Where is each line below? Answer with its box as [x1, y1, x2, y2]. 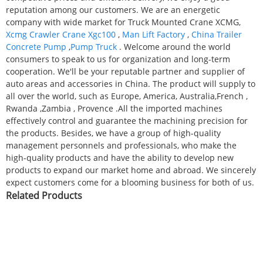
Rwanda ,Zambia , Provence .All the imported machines [6, 102, 222, 114]
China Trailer [191, 28, 242, 40]
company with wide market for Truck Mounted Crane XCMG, [6, 16, 241, 28]
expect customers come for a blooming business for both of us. [6, 176, 254, 188]
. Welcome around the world [117, 41, 231, 52]
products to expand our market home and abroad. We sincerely [6, 164, 256, 176]
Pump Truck [70, 41, 117, 52]
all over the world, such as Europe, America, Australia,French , [6, 90, 248, 102]
